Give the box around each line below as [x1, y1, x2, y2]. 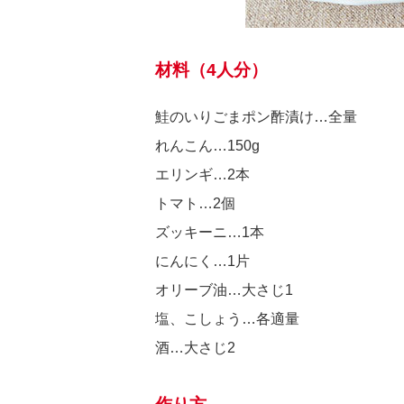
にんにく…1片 [155, 253, 250, 269]
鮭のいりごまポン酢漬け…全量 [155, 109, 357, 124]
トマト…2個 [155, 196, 235, 211]
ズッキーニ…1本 [155, 225, 264, 240]
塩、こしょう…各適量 [155, 311, 299, 326]
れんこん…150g [155, 138, 260, 153]
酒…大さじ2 [155, 340, 235, 355]
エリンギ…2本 [155, 167, 250, 182]
